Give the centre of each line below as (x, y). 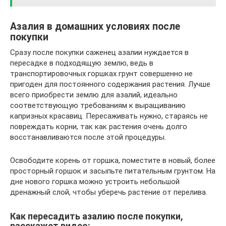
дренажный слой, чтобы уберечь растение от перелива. (109, 192)
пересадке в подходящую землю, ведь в (82, 63)
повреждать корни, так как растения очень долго (99, 127)
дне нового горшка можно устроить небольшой (95, 182)
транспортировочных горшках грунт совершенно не (101, 74)
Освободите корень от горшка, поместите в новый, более (113, 160)
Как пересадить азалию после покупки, (97, 216)
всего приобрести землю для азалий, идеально (94, 95)
